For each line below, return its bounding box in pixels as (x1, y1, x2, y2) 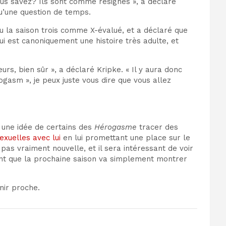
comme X (61, 26, 94, 35)
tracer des (139, 123, 178, 132)
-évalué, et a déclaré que (94, 26, 188, 35)
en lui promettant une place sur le (61, 133, 190, 143)
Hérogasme (94, 123, 139, 132)
